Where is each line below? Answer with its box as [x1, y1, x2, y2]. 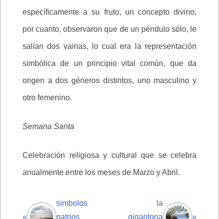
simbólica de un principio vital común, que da [22, 59, 197, 67]
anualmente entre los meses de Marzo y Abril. [22, 168, 180, 176]
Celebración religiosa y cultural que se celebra [22, 151, 197, 159]
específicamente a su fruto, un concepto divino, [22, 8, 197, 16]
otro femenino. [22, 93, 72, 102]
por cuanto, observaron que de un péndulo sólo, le [22, 25, 197, 33]
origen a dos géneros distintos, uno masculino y [22, 76, 197, 85]
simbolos [56, 199, 88, 207]
